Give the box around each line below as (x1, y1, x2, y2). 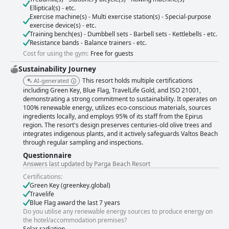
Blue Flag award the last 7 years (30, 198, 120, 208)
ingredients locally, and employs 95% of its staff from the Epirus (23, 112, 203, 121)
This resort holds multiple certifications (82, 76, 193, 85)
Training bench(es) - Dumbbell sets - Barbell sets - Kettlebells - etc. (30, 30, 217, 39)
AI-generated (34, 77, 69, 85)
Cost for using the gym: (23, 49, 88, 58)
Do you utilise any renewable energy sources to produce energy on (23, 207, 213, 216)
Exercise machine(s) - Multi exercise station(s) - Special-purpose (30, 12, 211, 21)
